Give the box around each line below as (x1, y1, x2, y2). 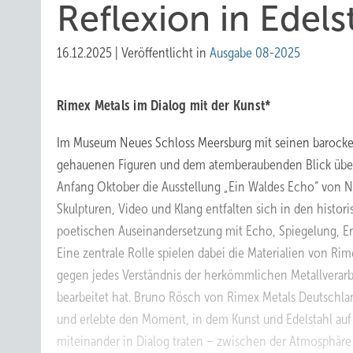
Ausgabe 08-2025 (210, 45, 300, 61)
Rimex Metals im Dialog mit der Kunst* (57, 98, 272, 113)
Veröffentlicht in (121, 45, 210, 61)
